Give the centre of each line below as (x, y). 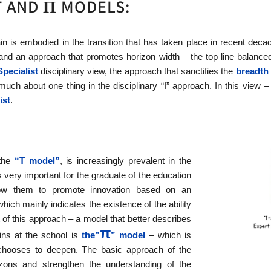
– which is (168, 235)
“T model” (37, 160)
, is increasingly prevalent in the (125, 160)
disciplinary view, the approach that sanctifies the (137, 71)
